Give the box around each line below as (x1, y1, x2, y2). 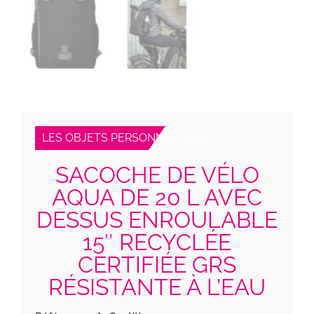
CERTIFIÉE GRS (78, 251, 236, 278)
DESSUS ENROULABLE (36, 206, 278, 233)
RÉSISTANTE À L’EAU (48, 273, 266, 300)
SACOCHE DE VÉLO (55, 161, 259, 188)
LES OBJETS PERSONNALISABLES (42, 130, 224, 144)
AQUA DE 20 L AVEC (52, 184, 262, 210)
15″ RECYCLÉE (83, 228, 231, 255)
